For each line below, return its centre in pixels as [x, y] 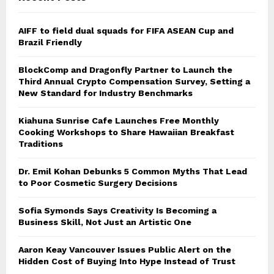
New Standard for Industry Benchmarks [106, 93]
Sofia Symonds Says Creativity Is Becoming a [117, 210]
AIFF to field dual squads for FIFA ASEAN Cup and [126, 30]
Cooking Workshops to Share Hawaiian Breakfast [126, 132]
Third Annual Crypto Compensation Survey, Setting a [134, 81]
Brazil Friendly [50, 42]
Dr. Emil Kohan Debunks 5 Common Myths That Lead [133, 171]
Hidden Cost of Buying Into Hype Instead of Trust [127, 261]
